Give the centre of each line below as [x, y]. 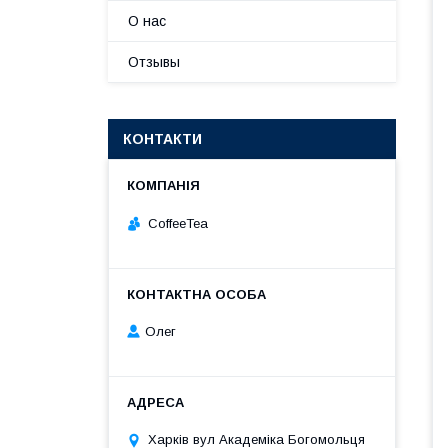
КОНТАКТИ [162, 139]
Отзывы [154, 62]
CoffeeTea [178, 223]
